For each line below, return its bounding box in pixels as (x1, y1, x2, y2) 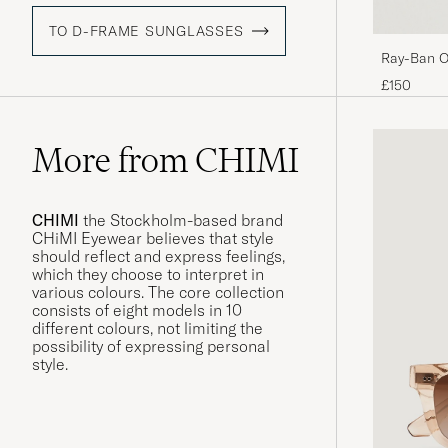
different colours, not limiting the (32, 317, 263, 338)
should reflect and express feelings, (32, 245, 285, 266)
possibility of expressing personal (32, 335, 270, 356)
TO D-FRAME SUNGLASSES (49, 21, 245, 40)
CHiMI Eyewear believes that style (32, 227, 274, 248)
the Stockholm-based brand (79, 209, 283, 230)
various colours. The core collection (32, 281, 284, 302)
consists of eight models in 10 (32, 299, 242, 320)
